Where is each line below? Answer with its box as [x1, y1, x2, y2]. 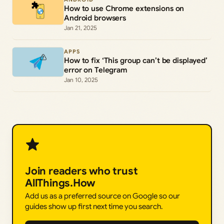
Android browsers [64, 13, 126, 23]
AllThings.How [25, 176, 95, 190]
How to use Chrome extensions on [64, 4, 184, 13]
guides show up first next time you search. [25, 202, 163, 211]
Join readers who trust [25, 164, 138, 178]
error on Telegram [64, 65, 127, 75]
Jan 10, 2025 [64, 76, 98, 84]
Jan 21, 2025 [64, 24, 97, 32]
